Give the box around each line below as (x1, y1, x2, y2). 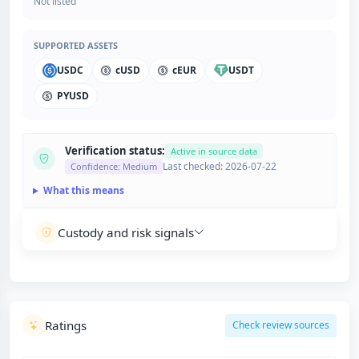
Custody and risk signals (58, 224, 194, 241)
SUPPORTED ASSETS (34, 39, 118, 52)
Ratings (45, 317, 87, 334)
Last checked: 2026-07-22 (163, 159, 277, 173)
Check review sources (232, 318, 329, 333)
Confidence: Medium (71, 160, 158, 173)
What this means (42, 184, 124, 198)
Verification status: (65, 143, 165, 159)
